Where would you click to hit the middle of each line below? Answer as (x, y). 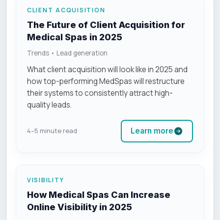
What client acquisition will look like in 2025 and (107, 69)
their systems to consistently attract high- (100, 93)
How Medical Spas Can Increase (99, 194)
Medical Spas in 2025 (75, 37)
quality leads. (49, 105)
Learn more (152, 131)
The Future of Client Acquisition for (106, 25)
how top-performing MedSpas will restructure (106, 81)
